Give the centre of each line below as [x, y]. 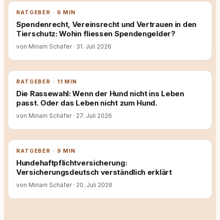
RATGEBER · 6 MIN [46, 12]
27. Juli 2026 [93, 116]
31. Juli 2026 [93, 46]
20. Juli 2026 [94, 185]
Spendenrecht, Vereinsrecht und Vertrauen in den [106, 24]
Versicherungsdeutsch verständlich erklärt [94, 172]
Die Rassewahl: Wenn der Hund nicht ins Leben [100, 94]
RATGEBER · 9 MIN [46, 151]
